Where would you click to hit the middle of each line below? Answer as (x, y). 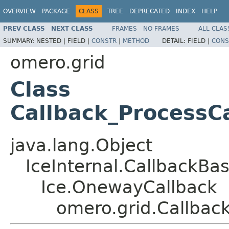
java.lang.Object (81, 145)
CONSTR (104, 41)
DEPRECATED (150, 11)
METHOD (136, 41)
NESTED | (52, 41)
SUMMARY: (20, 41)
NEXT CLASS (72, 28)
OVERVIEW (19, 11)
